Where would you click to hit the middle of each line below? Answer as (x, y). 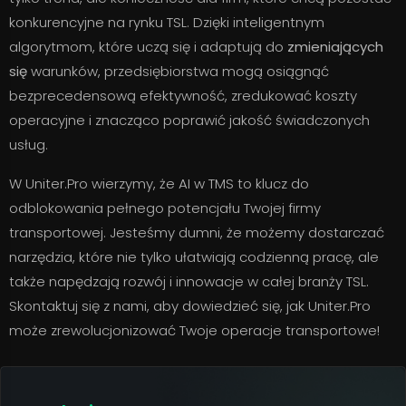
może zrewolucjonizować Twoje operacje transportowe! (194, 330)
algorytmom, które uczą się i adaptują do (148, 47)
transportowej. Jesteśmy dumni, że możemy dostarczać (197, 232)
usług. (29, 145)
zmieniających (335, 47)
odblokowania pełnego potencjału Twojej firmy (165, 208)
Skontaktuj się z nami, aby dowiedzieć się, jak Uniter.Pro (190, 306)
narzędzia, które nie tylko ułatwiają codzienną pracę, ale (194, 257)
